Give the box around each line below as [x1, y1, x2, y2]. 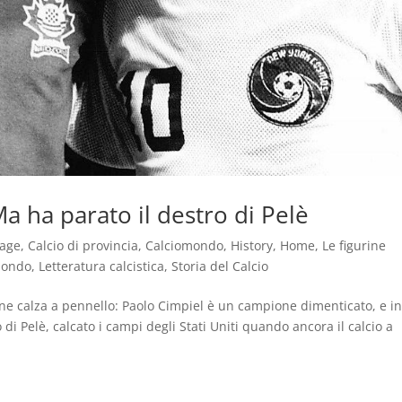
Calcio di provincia [28, 236, 139, 254]
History [231, 236, 274, 254]
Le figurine [322, 236, 387, 254]
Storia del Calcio [171, 257, 269, 275]
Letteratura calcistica [39, 257, 165, 275]
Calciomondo [145, 236, 224, 254]
